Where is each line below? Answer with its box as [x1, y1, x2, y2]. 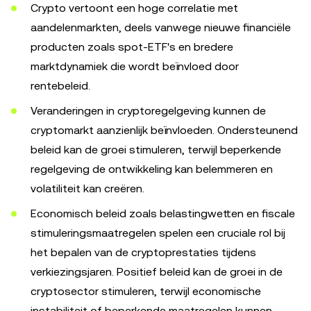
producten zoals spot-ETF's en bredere [31, 40, 233, 53]
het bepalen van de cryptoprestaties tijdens [31, 246, 256, 259]
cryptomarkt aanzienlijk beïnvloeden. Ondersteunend [31, 124, 298, 137]
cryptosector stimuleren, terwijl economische [31, 285, 261, 298]
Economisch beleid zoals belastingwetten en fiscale [31, 207, 295, 220]
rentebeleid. [31, 79, 90, 92]
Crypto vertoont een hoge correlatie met [31, 1, 238, 15]
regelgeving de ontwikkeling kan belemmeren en [31, 162, 273, 176]
